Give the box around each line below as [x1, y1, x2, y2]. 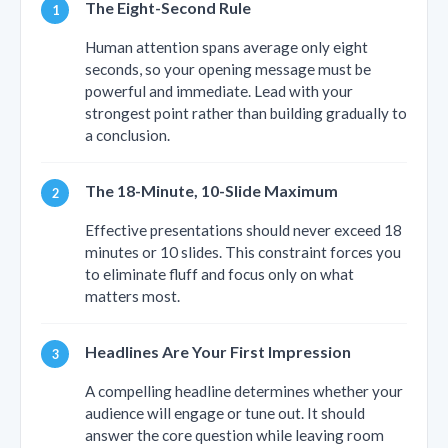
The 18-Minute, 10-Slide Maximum [85, 181, 338, 201]
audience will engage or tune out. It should [85, 404, 365, 423]
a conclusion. [85, 126, 170, 145]
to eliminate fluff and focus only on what [85, 265, 354, 284]
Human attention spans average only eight [85, 38, 368, 57]
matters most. [85, 287, 180, 306]
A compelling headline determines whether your [85, 382, 403, 401]
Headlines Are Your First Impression [85, 342, 351, 362]
